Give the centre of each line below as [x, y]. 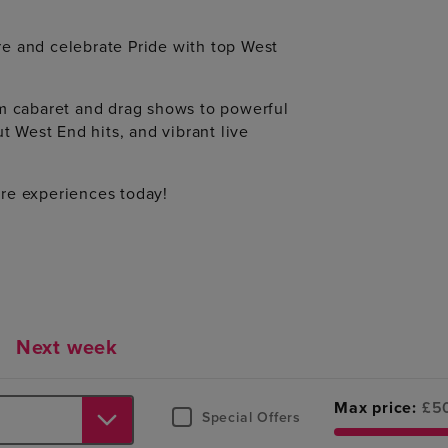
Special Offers [251, 417]
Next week [67, 348]
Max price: [375, 408]
